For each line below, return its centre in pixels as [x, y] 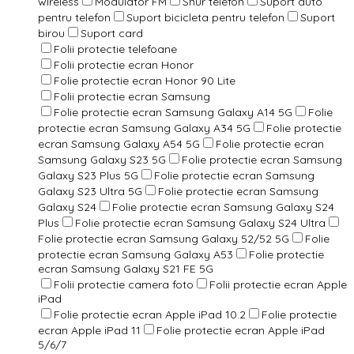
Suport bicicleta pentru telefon [205, 17]
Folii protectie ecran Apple [278, 284]
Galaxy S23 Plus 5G [88, 175]
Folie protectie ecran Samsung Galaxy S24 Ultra [200, 222]
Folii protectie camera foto [124, 284]
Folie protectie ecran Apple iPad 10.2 [150, 314]
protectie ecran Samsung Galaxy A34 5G [144, 128]
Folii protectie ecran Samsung [132, 96]
